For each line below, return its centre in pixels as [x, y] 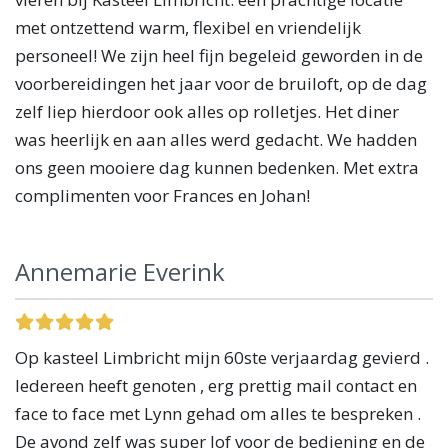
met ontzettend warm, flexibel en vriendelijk [188, 27]
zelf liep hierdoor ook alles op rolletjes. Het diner [207, 111]
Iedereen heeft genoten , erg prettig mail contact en [216, 385]
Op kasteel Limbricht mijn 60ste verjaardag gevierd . [222, 357]
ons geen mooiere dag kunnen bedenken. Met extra [217, 167]
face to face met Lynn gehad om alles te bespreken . [218, 413]
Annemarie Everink [120, 271]
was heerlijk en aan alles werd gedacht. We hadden [216, 139]
